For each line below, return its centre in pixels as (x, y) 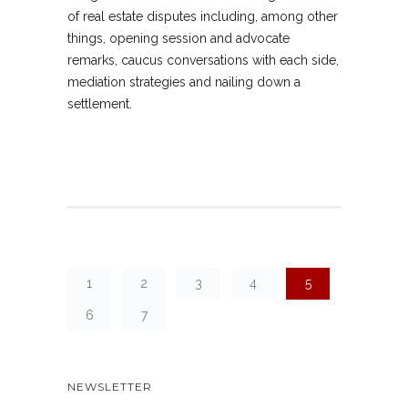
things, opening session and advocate (178, 38)
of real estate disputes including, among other (203, 16)
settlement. (102, 103)
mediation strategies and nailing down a (184, 82)
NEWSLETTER (110, 386)
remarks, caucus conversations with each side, (203, 60)
